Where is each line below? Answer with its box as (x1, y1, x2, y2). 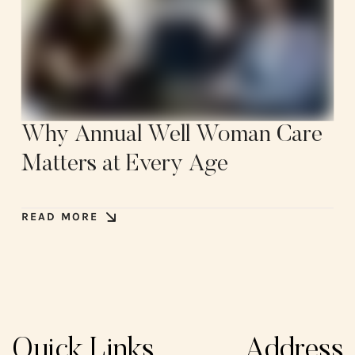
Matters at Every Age (21, 152, 228, 177)
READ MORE (21, 209, 98, 223)
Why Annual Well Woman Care (21, 123, 323, 147)
